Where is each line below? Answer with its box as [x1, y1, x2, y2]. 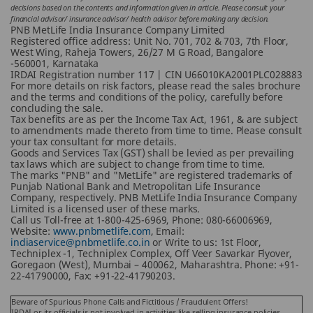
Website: [10, 224, 53, 238]
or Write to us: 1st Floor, [150, 235, 262, 249]
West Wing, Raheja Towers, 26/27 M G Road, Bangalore [10, 45, 263, 59]
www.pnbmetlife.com [52, 224, 151, 238]
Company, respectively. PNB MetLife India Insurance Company [10, 191, 297, 204]
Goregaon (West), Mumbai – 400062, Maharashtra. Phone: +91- [10, 258, 299, 271]
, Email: [150, 224, 184, 238]
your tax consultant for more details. [10, 135, 177, 148]
